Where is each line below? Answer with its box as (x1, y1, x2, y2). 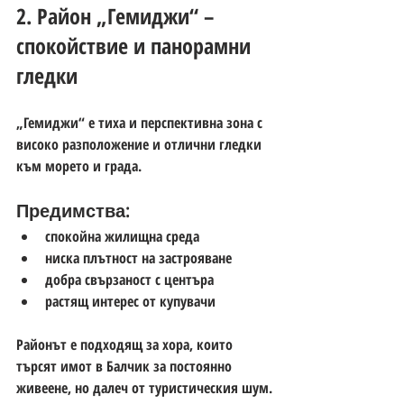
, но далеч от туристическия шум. (68, 377, 272, 398)
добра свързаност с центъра (45, 269, 214, 289)
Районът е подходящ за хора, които (16, 334, 236, 354)
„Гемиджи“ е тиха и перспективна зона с (16, 112, 266, 133)
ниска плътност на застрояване (45, 247, 232, 268)
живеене (16, 377, 68, 398)
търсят (16, 355, 60, 376)
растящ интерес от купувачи (45, 290, 216, 311)
